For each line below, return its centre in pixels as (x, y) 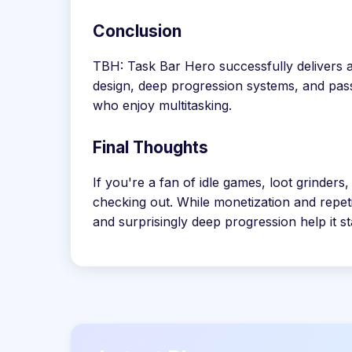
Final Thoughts (150, 147)
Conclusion (137, 31)
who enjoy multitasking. (162, 105)
